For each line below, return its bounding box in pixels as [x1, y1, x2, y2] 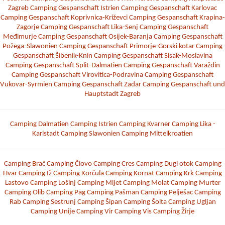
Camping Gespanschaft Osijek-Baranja [38, 33, 152, 41]
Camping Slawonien [61, 130, 120, 138]
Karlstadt [32, 130, 59, 138]
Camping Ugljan [168, 198, 216, 206]
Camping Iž [19, 169, 52, 177]
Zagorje [17, 23, 39, 31]
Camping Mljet [77, 179, 122, 187]
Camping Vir [76, 207, 113, 215]
